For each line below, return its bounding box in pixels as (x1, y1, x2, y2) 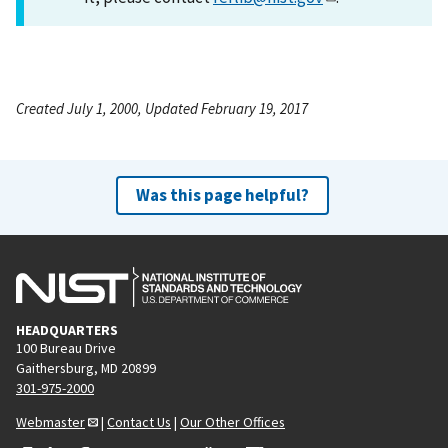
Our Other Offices (180, 412, 285, 431)
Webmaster (16, 412, 85, 431)
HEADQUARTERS (16, 320, 118, 339)
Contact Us (107, 412, 171, 431)
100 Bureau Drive (16, 338, 116, 357)
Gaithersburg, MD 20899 (16, 358, 156, 377)
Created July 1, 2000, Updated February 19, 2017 (16, 98, 308, 118)
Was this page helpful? (135, 183, 309, 206)
